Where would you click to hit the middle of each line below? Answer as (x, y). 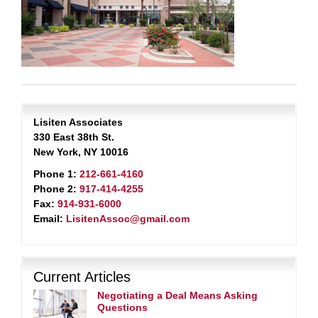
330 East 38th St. (74, 137)
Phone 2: (55, 189)
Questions (122, 307)
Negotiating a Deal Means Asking (177, 295)
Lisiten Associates (78, 122)
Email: (48, 219)
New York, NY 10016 (81, 152)
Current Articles (82, 277)
